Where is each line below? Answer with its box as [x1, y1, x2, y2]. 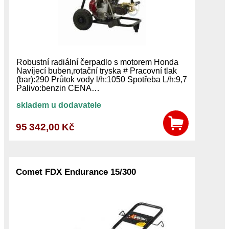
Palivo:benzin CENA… [16, 84, 100, 93]
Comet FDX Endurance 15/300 [16, 166, 136, 177]
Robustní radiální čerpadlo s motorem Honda [16, 58, 178, 67]
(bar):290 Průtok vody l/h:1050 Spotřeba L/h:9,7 [16, 75, 187, 84]
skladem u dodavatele [16, 101, 101, 110]
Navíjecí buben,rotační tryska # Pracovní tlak [16, 66, 177, 76]
